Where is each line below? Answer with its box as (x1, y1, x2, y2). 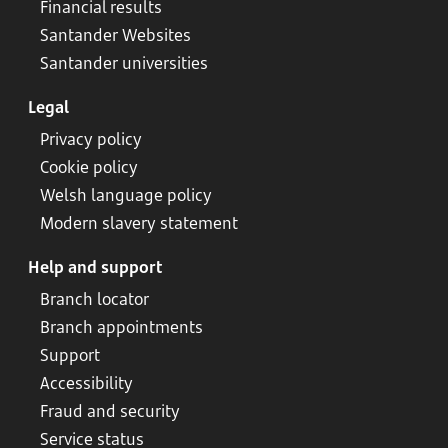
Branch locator (40, 288, 149, 310)
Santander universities (40, 52, 208, 74)
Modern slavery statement (40, 212, 238, 234)
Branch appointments (40, 316, 203, 338)
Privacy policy (40, 128, 142, 150)
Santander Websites (40, 24, 191, 46)
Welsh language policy (40, 184, 212, 206)
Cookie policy (40, 156, 138, 178)
